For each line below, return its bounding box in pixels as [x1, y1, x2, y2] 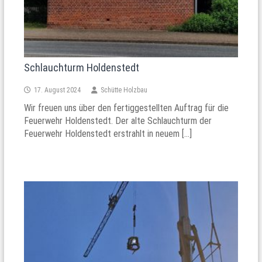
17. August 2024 [34, 86, 81, 95]
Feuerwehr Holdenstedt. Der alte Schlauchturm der [24, 115, 212, 127]
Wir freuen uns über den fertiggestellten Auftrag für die [24, 102, 229, 114]
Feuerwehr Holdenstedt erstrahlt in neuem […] [24, 128, 192, 140]
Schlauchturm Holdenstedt [24, 61, 140, 74]
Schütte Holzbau [101, 86, 148, 95]
